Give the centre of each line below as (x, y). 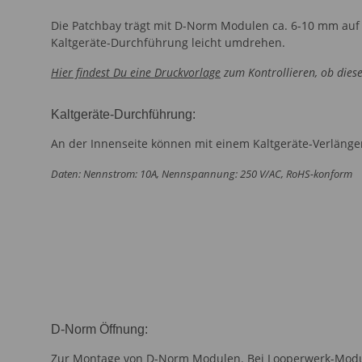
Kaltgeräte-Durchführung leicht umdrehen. (168, 42)
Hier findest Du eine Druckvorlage (136, 72)
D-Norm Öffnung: (99, 330)
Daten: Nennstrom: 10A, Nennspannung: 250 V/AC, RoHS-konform (202, 173)
